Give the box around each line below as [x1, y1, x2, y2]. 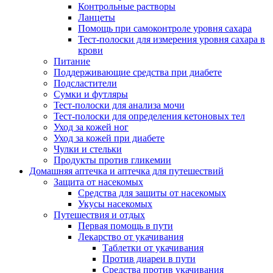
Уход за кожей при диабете [54, 133, 165, 144]
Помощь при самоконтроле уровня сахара [78, 23, 252, 34]
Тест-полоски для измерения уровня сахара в [78, 34, 265, 45]
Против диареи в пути [102, 253, 196, 264]
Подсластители [54, 78, 117, 89]
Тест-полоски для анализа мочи [54, 100, 185, 111]
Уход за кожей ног [54, 122, 129, 133]
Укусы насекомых [78, 199, 152, 210]
